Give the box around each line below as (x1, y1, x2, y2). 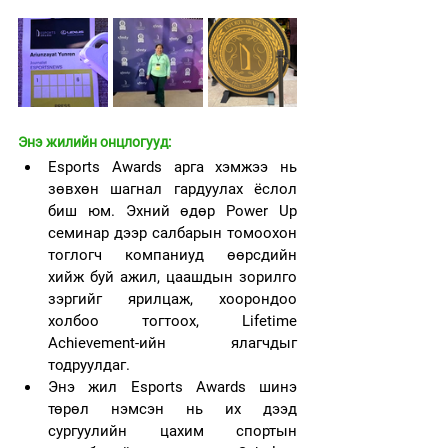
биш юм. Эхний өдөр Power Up (48, 202, 297, 220)
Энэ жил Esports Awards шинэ (48, 378, 297, 396)
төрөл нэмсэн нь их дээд (48, 400, 297, 418)
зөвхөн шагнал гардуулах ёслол (48, 180, 297, 198)
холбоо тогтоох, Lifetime (48, 312, 297, 330)
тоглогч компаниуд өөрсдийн (48, 246, 297, 264)
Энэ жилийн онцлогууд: (18, 134, 171, 150)
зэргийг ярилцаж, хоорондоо (48, 290, 297, 308)
